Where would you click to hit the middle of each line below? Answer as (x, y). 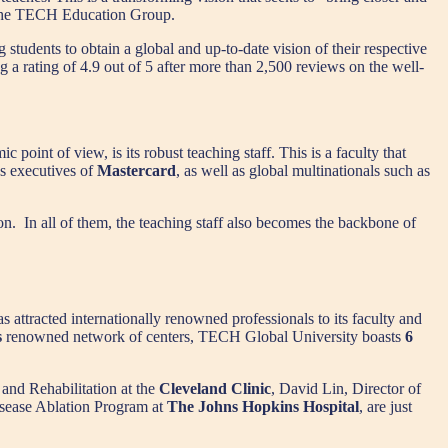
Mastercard (136, 170)
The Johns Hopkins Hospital (263, 407)
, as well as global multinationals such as (303, 170)
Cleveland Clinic (215, 389)
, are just (385, 407)
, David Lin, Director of (346, 389)
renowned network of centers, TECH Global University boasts (203, 337)
